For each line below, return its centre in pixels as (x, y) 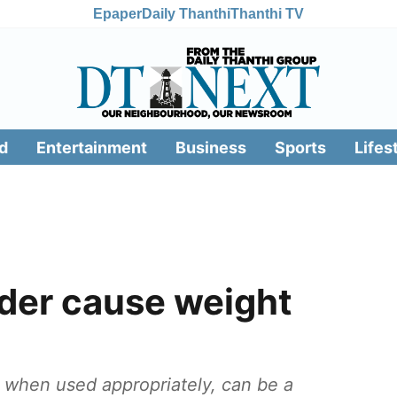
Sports (300, 147)
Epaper (117, 13)
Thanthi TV (267, 13)
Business (210, 147)
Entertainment (91, 147)
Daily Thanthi (186, 13)
